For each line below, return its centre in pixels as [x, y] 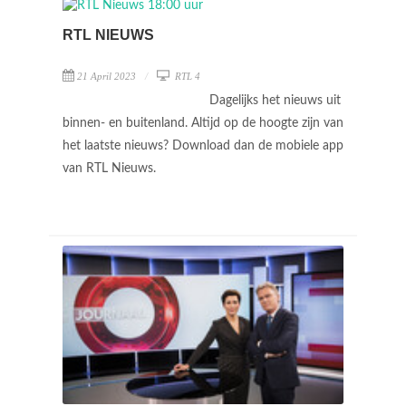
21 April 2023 [106, 76]
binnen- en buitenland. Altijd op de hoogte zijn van [203, 123]
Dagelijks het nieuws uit [275, 101]
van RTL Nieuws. [111, 169]
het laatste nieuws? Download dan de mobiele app [203, 146]
